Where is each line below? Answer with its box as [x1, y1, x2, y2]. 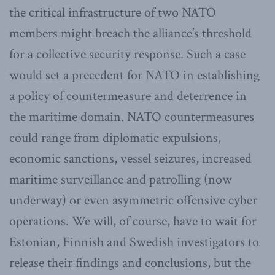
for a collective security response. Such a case [9, 45, 246, 63]
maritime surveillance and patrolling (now [9, 170, 232, 188]
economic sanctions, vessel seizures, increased [9, 149, 252, 168]
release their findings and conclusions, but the [9, 254, 251, 272]
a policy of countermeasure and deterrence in [9, 87, 247, 105]
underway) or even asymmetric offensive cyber [9, 191, 257, 209]
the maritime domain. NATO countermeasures [9, 107, 254, 126]
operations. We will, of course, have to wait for [9, 212, 257, 230]
